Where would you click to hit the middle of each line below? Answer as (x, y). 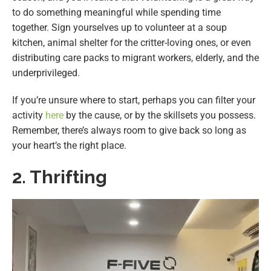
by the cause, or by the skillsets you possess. (160, 116)
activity (29, 116)
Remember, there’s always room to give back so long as (129, 131)
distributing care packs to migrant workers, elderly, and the (135, 58)
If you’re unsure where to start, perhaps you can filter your (134, 100)
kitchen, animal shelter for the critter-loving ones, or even (132, 43)
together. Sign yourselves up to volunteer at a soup (119, 28)
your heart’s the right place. (69, 146)
